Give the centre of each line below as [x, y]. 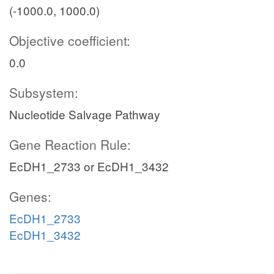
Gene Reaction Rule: [70, 144]
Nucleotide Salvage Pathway [85, 114]
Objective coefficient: [70, 40]
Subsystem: [44, 92]
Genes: [30, 196]
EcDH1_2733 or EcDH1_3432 [89, 166]
